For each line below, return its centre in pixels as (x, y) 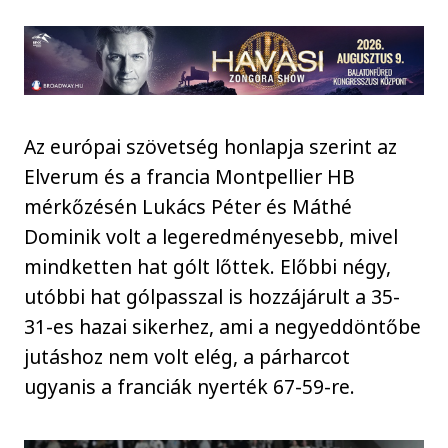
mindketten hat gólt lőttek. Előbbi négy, (208, 266)
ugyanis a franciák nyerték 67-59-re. (190, 386)
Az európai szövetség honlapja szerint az (211, 146)
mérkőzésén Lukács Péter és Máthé (188, 206)
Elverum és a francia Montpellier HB (190, 176)
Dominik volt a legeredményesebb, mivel (211, 236)
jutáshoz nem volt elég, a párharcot (187, 356)
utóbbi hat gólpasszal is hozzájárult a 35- (212, 296)
